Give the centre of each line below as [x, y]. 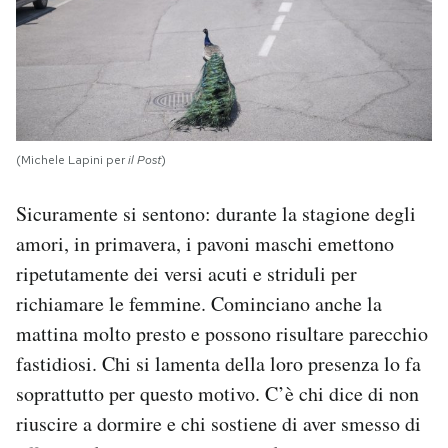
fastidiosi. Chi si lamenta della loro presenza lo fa [218, 363]
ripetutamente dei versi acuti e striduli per [186, 273]
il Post [144, 159]
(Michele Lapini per [72, 159]
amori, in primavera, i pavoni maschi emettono [205, 243]
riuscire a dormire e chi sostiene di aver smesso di [218, 423]
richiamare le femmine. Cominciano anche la [199, 303]
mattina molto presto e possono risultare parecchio [222, 333]
